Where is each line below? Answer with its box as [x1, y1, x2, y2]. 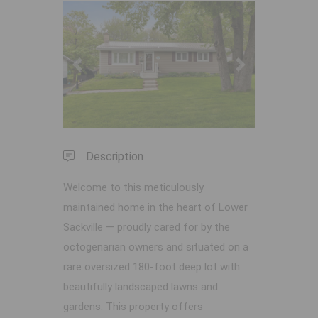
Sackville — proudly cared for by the [63, 221, 230, 234]
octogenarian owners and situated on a [63, 241, 248, 254]
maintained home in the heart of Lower [63, 201, 248, 214]
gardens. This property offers [63, 300, 203, 314]
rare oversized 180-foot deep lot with [63, 261, 240, 274]
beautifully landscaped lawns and [63, 280, 218, 294]
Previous [76, 67, 117, 80]
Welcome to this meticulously [63, 181, 204, 194]
